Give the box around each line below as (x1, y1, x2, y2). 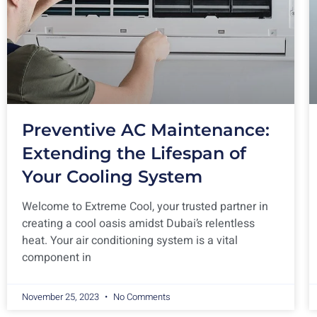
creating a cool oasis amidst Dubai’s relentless (22, 214, 255, 232)
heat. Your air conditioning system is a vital (22, 231, 238, 249)
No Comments (111, 289, 171, 304)
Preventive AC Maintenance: (22, 119, 270, 140)
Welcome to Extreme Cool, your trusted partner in (22, 197, 268, 215)
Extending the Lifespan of (22, 142, 246, 163)
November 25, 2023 (22, 289, 101, 304)
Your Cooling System (22, 166, 202, 187)
